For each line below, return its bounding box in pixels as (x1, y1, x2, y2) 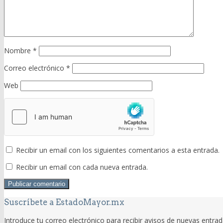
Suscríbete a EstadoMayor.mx (4, 197, 124, 208)
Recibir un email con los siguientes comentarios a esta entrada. (16, 145, 220, 155)
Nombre (4, 46, 33, 56)
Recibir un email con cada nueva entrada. (16, 162, 148, 172)
